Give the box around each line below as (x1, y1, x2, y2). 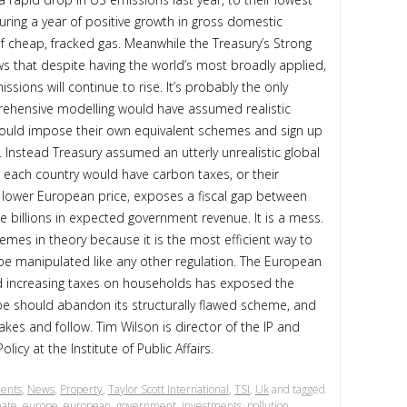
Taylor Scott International (108, 382, 229, 397)
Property (60, 382, 103, 397)
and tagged (269, 382, 325, 397)
